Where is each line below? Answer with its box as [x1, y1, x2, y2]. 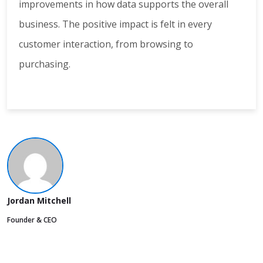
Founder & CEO [7, 215, 57, 225]
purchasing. [19, 58, 70, 71]
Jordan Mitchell [7, 195, 71, 207]
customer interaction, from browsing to [19, 38, 193, 51]
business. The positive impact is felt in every [19, 18, 212, 31]
